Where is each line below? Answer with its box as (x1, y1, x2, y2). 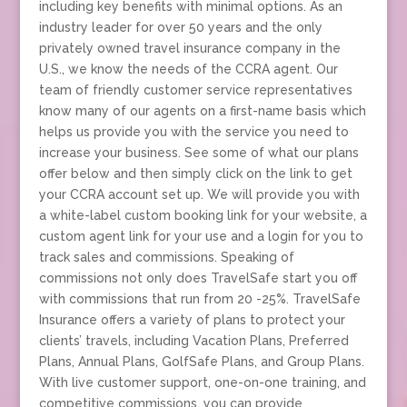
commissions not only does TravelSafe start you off (38, 270, 357, 285)
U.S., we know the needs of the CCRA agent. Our (38, 61, 338, 76)
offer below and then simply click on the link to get (38, 165, 352, 181)
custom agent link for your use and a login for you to (38, 228, 363, 243)
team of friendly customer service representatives (38, 82, 352, 97)
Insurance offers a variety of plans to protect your (38, 312, 345, 327)
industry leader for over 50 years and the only (38, 19, 323, 35)
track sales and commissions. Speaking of (38, 249, 294, 264)
